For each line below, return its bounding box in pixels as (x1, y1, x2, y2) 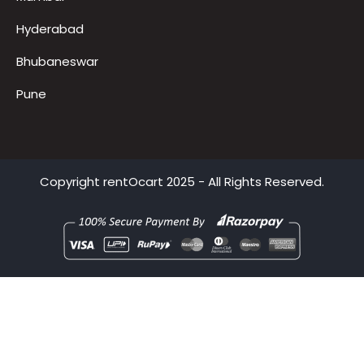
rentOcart (103, 236, 163, 253)
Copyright (40, 236, 103, 253)
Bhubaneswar (16, 115, 98, 133)
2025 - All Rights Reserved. (163, 236, 324, 253)
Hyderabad (16, 83, 84, 101)
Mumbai (16, 50, 64, 68)
